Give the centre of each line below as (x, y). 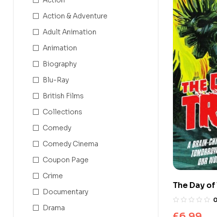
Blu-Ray (56, 80)
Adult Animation (70, 32)
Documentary (65, 192)
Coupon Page (66, 160)
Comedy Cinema (70, 144)
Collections (62, 112)
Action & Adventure (75, 16)
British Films (63, 96)
